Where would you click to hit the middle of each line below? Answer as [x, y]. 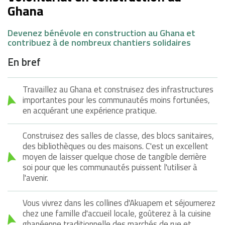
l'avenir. [36, 178]
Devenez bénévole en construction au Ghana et [101, 33]
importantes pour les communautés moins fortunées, [116, 100]
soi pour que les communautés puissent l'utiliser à [110, 167]
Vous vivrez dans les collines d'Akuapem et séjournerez [119, 203]
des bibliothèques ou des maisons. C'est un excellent [116, 146]
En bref [24, 62]
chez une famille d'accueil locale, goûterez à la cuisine [117, 213]
